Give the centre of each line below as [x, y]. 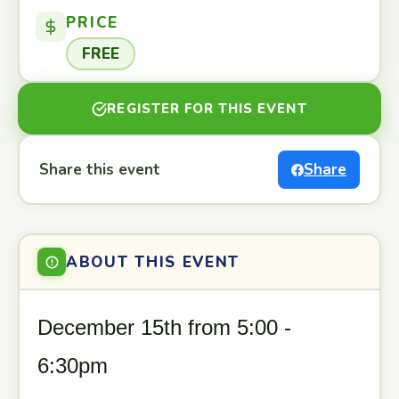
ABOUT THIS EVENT [153, 262]
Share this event [100, 170]
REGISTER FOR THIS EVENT [207, 109]
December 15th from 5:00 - [164, 327]
